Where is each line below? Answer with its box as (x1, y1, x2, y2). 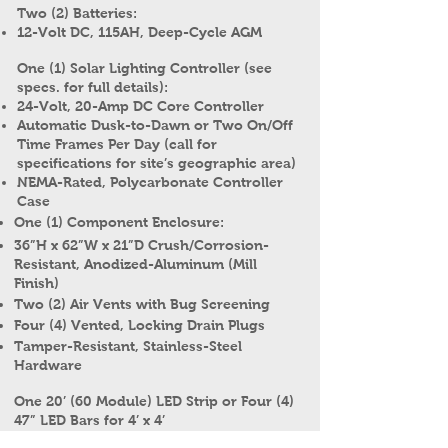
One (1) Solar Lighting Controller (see (17, 60, 272, 76)
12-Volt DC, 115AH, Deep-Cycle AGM (17, 24, 262, 40)
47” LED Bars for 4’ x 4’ (14, 412, 165, 428)
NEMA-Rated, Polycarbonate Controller (17, 174, 283, 190)
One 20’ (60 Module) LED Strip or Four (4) (14, 393, 294, 409)
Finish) (14, 275, 59, 291)
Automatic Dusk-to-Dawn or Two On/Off (17, 117, 293, 133)
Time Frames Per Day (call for (17, 136, 217, 152)
